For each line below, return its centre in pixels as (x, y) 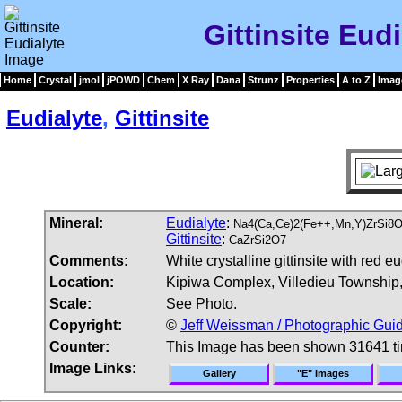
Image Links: (93, 368)
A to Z (356, 80)
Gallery (219, 373)
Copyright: (86, 325)
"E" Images (323, 373)
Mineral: (76, 223)
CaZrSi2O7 (258, 240)
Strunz (263, 80)
